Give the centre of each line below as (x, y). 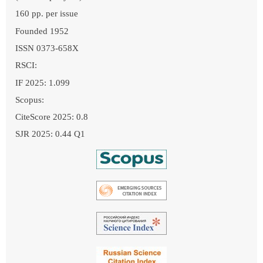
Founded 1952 (42, 31)
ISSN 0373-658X (47, 48)
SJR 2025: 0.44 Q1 (50, 134)
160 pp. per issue (47, 14)
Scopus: (30, 100)
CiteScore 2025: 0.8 (52, 117)
